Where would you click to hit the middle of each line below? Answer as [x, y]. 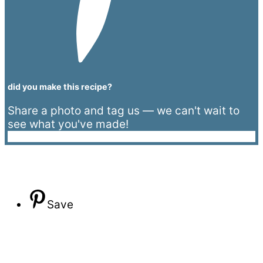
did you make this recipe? [60, 86]
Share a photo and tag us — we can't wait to [124, 111]
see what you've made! [68, 124]
